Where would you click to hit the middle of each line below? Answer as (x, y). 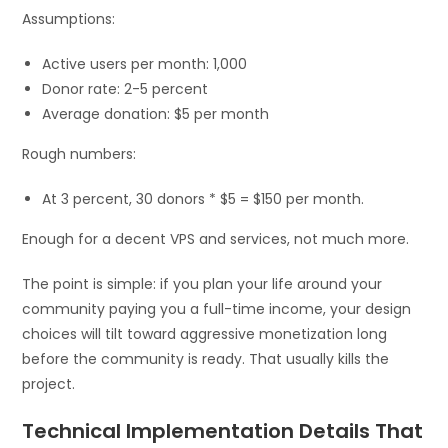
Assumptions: (69, 19)
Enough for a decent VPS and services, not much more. (216, 239)
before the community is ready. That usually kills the (206, 359)
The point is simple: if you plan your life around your (202, 284)
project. (49, 384)
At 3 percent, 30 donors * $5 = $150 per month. (203, 199)
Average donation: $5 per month (156, 114)
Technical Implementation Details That (223, 431)
